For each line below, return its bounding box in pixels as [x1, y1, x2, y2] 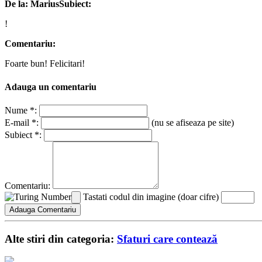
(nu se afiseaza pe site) [149, 117, 234, 127]
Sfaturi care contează [117, 232, 218, 245]
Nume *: [5, 105, 37, 115]
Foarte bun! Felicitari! [5, 58, 85, 69]
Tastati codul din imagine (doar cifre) [83, 191, 219, 202]
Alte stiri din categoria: [5, 232, 117, 245]
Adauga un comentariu [5, 81, 96, 92]
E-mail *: [5, 117, 39, 127]
